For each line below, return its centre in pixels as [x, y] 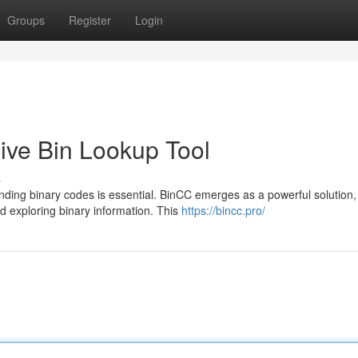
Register [90, 20]
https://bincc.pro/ [223, 210]
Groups [26, 20]
